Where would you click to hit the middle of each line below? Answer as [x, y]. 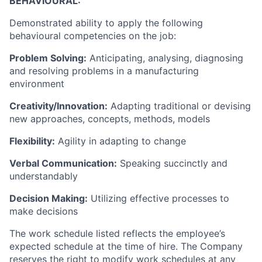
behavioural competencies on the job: [93, 36]
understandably [44, 176]
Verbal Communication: [63, 163]
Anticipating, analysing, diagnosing [165, 58]
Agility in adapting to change [120, 141]
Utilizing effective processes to [158, 198]
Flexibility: [32, 141]
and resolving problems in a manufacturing [104, 71]
